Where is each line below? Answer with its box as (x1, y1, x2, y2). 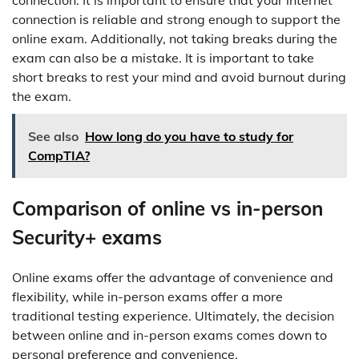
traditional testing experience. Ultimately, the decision (12, 308, 334, 325)
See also (28, 128, 79, 145)
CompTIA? (28, 147, 90, 164)
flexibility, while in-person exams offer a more (12, 288, 283, 305)
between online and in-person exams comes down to (12, 327, 327, 344)
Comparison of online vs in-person (12, 196, 323, 221)
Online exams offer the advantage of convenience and (12, 269, 333, 286)
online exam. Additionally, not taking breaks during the (12, 30, 337, 47)
